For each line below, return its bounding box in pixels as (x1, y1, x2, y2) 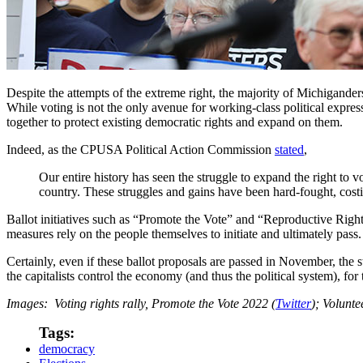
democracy (39, 341, 95, 356)
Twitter (275, 296, 311, 310)
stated (275, 142, 304, 156)
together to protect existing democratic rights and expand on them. (6, 114, 343, 129)
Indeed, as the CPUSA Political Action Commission (6, 142, 275, 156)
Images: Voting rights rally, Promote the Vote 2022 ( (6, 296, 275, 310)
